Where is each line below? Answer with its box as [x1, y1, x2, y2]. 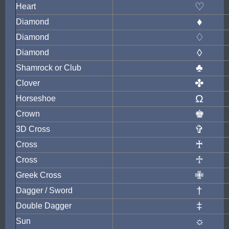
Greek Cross [16, 171, 61, 179]
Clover [16, 79, 40, 87]
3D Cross [16, 125, 50, 133]
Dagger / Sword [16, 186, 73, 195]
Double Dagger [16, 201, 72, 210]
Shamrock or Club [16, 63, 81, 72]
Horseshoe [16, 94, 56, 103]
